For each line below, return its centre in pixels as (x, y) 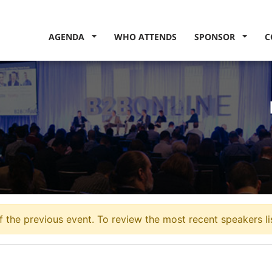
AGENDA (69, 37)
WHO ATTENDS (146, 37)
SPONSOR (217, 37)
